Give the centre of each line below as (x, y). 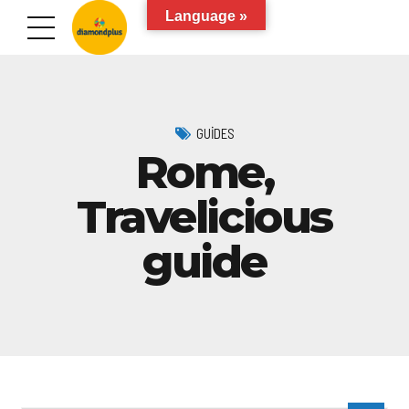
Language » (206, 16)
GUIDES (215, 133)
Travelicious (204, 216)
